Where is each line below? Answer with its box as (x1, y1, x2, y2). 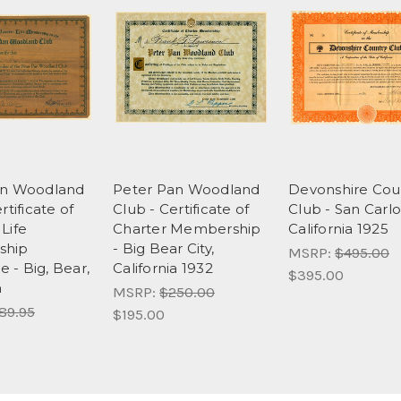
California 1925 (288, 219, 388, 237)
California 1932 (113, 259, 213, 277)
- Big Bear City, (113, 239, 214, 257)
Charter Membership (113, 219, 261, 237)
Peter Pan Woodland (113, 180, 260, 198)
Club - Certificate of (113, 200, 250, 218)
